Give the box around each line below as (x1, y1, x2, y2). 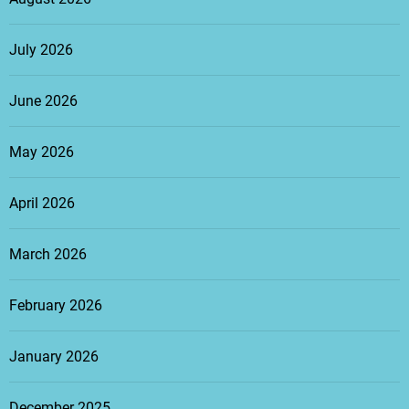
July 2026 (9, 41, 73, 59)
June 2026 (9, 92, 78, 110)
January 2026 (9, 348, 99, 366)
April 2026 (9, 194, 75, 213)
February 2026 (9, 297, 102, 315)
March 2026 (9, 246, 87, 264)
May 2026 (9, 143, 74, 162)
